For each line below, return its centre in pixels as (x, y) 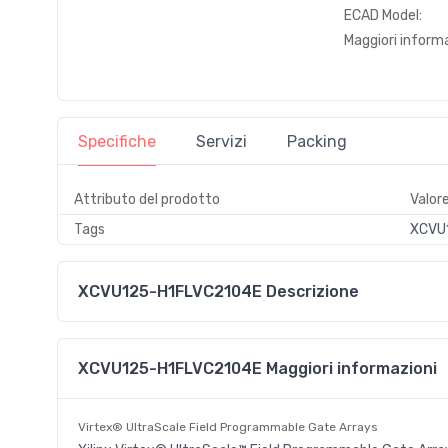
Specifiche (117, 142)
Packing (317, 142)
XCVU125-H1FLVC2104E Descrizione (218, 291)
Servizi (221, 142)
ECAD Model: (382, 16)
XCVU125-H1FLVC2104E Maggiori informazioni (257, 368)
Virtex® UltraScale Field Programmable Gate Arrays (228, 427)
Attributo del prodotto (147, 200)
